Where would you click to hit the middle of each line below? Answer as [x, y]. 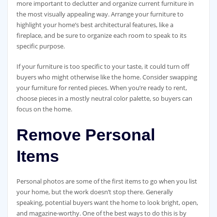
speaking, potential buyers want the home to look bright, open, [107, 202]
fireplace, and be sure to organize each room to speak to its [101, 35]
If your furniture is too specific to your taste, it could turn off [103, 67]
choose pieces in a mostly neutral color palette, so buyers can [104, 99]
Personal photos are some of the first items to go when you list [107, 181]
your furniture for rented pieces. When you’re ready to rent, [101, 88]
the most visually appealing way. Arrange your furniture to [100, 14]
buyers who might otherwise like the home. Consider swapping [107, 77]
